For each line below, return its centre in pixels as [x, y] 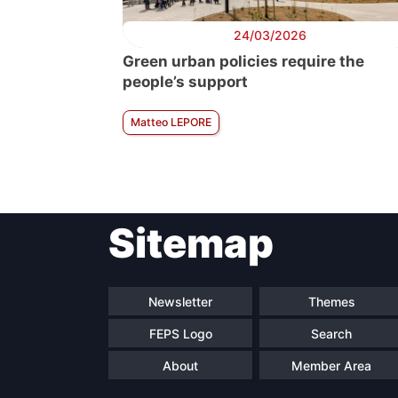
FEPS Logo [180, 333]
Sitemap [191, 243]
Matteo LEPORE [171, 122]
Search [331, 333]
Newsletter [180, 301]
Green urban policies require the [243, 61]
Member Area [331, 365]
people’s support [185, 82]
